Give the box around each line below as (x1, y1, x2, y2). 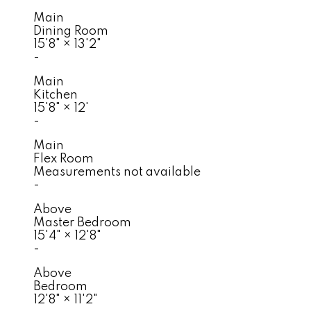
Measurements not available (33, 165, 201, 178)
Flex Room (33, 152, 94, 165)
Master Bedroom (33, 216, 131, 229)
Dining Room (33, 24, 108, 37)
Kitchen (33, 88, 78, 101)
